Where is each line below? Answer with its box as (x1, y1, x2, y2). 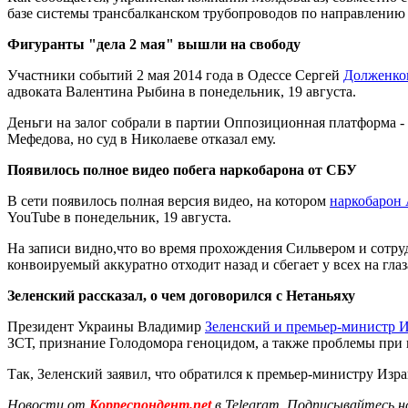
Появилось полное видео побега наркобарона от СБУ (7, 161, 357, 178)
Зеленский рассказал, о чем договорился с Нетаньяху (7, 287, 355, 303)
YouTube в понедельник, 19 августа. (7, 209, 231, 225)
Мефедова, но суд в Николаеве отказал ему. (7, 130, 276, 147)
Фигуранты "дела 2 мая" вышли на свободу (7, 36, 301, 52)
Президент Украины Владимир (7, 318, 205, 334)
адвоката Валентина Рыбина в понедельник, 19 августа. (7, 83, 356, 99)
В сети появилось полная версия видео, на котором (7, 192, 330, 209)
